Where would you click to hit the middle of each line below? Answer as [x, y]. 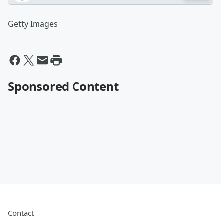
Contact [21, 213]
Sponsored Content [63, 86]
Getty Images [33, 24]
